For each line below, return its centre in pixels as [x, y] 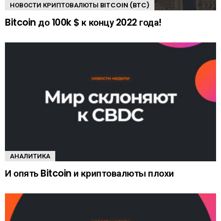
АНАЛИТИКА [30, 156]
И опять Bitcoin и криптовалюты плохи [90, 174]
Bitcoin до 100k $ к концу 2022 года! [83, 23]
